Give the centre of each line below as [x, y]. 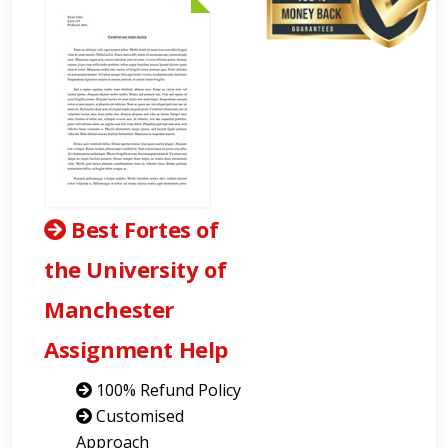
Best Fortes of [142, 229]
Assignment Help [136, 349]
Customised [138, 416]
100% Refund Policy [166, 390]
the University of [135, 269]
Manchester [109, 309]
